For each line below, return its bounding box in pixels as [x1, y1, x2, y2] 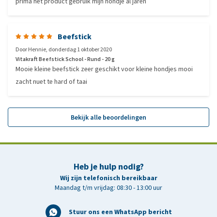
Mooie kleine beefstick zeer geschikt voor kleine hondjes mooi [15, 64, 193, 74]
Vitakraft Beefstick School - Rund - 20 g [15, 55, 115, 63]
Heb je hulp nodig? [73, 161, 144, 172]
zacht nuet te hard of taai [15, 77, 87, 86]
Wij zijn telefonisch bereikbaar [60, 173, 157, 183]
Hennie [28, 46, 46, 53]
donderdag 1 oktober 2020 [48, 46, 112, 53]
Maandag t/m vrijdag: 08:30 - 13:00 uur [55, 183, 162, 192]
